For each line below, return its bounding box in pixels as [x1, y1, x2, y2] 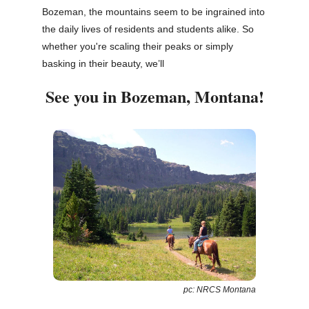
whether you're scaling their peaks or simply [42, 41, 233, 52]
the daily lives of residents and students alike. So [42, 23, 254, 35]
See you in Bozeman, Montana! [45, 84, 264, 109]
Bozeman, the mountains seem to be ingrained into [42, 6, 265, 18]
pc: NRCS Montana [183, 285, 256, 295]
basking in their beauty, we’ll [42, 58, 164, 70]
